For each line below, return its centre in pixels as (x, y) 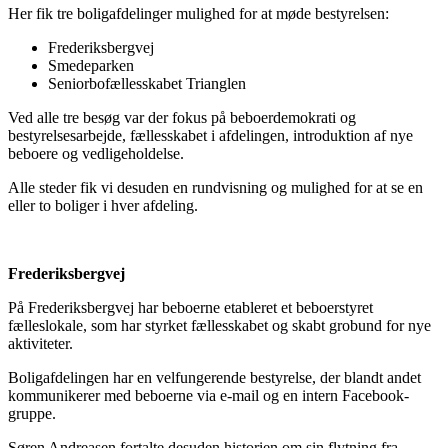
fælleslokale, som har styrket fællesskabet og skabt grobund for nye (219, 325)
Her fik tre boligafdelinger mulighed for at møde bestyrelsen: (198, 13)
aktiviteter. (40, 343)
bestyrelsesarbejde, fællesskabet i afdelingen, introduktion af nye (210, 135)
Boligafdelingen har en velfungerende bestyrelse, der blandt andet (214, 377)
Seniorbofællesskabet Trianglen (147, 83)
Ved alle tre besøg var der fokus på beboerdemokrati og (182, 117)
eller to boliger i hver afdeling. (103, 205)
